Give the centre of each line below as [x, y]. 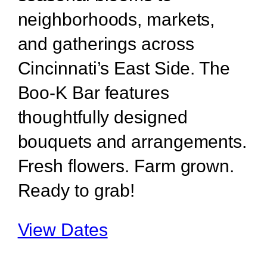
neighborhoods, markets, [116, 19]
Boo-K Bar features [93, 92]
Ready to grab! [76, 190]
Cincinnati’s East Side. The [124, 68]
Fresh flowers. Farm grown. [126, 166]
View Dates [63, 229]
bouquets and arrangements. [132, 141]
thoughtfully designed [103, 117]
